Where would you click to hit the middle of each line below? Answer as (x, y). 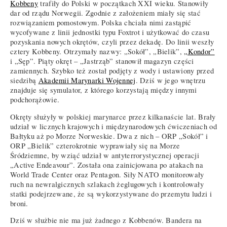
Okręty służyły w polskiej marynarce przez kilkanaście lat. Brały (113, 117)
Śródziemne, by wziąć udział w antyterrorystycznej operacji (105, 155)
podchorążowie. (35, 100)
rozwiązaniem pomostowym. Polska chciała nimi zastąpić (101, 23)
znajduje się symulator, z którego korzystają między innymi (104, 90)
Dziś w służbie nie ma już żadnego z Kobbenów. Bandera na (106, 220)
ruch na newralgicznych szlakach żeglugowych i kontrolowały (107, 184)
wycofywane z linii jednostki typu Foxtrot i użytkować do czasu (110, 32)
